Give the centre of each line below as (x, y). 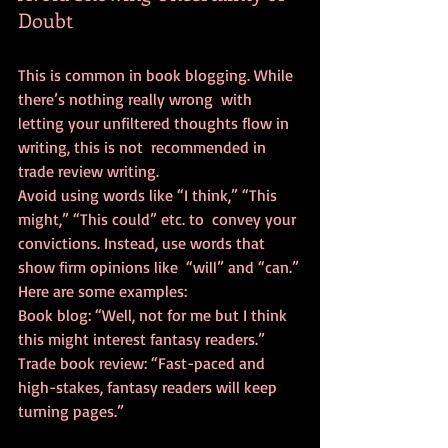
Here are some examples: (102, 291)
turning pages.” (71, 411)
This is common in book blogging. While (157, 75)
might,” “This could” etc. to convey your (159, 219)
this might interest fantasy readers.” (141, 339)
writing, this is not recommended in (144, 147)
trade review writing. (88, 171)
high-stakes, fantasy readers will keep (149, 387)
